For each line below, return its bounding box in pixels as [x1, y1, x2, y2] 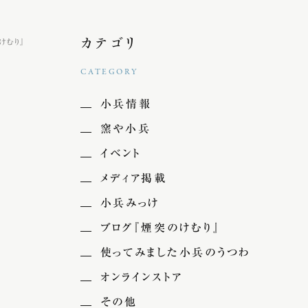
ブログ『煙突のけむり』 [100, 222, 221, 233]
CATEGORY [80, 67, 138, 78]
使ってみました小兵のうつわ [100, 247, 251, 258]
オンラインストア [100, 272, 183, 283]
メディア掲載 [100, 173, 167, 184]
